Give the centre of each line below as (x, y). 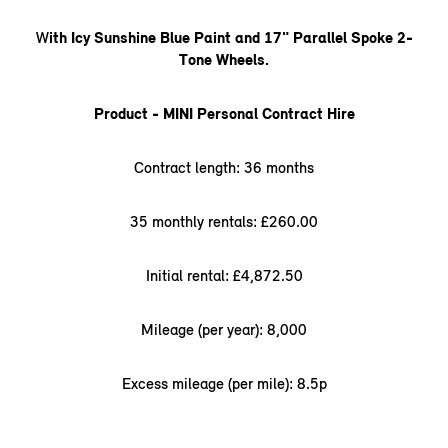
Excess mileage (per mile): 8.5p (224, 384)
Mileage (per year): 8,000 (224, 330)
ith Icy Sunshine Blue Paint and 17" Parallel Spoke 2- (230, 38)
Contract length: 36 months (224, 168)
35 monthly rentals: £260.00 (224, 222)
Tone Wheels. (224, 60)
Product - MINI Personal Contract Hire (224, 114)
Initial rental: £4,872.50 (224, 276)
